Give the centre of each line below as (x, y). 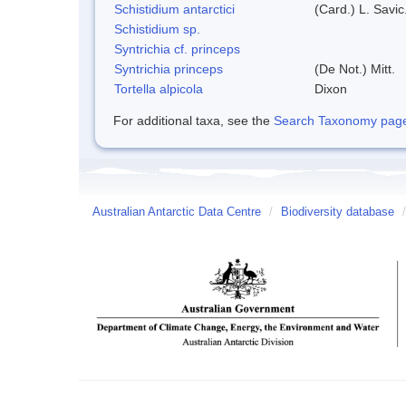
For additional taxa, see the (193, 120)
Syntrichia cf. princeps (177, 48)
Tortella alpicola (159, 88)
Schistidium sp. (157, 29)
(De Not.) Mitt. (355, 68)
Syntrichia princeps (169, 68)
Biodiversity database (338, 212)
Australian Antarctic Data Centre (177, 212)
